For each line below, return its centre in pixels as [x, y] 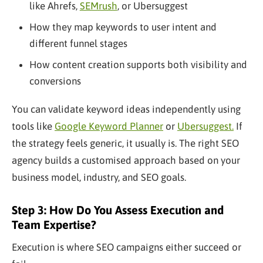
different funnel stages [78, 43]
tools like [33, 126]
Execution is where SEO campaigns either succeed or [127, 247]
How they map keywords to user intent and [123, 27]
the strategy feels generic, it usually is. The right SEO [125, 143]
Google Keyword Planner [109, 126]
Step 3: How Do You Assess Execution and [118, 210]
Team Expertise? [54, 224]
